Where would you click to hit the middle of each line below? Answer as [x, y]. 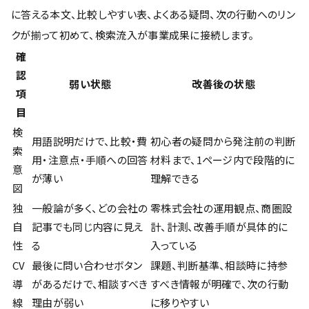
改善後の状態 [223, 84]
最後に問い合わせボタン [87, 265]
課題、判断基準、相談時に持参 [219, 265]
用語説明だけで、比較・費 [90, 141]
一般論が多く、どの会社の [90, 208]
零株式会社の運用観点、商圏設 [222, 208]
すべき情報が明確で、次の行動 [220, 284]
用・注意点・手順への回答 [90, 160]
